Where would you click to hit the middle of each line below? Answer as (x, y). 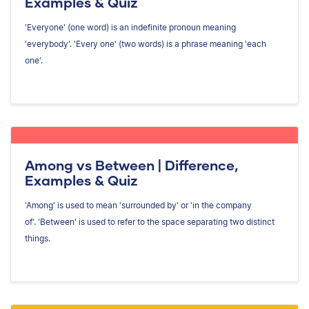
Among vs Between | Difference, (131, 165)
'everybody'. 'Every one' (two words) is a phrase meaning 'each (146, 43)
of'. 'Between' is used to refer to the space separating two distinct (150, 221)
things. (38, 238)
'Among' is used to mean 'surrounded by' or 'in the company (138, 205)
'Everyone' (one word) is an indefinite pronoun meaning (130, 27)
